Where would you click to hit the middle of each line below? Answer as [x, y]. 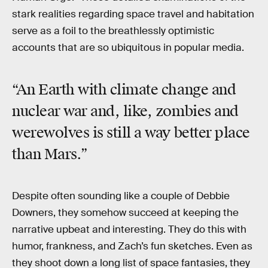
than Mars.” [50, 154]
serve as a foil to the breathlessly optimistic [113, 31]
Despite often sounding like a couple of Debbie [121, 196]
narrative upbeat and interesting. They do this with [129, 229]
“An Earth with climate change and [124, 89]
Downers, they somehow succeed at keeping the [125, 212]
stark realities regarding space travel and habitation [133, 14]
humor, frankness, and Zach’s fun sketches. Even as [132, 246]
